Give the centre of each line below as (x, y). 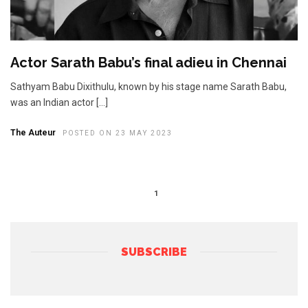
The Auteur (33, 133)
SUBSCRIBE (154, 252)
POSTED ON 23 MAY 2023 (118, 133)
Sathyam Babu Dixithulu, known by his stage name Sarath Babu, (148, 87)
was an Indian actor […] (59, 103)
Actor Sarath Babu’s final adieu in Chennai (148, 63)
